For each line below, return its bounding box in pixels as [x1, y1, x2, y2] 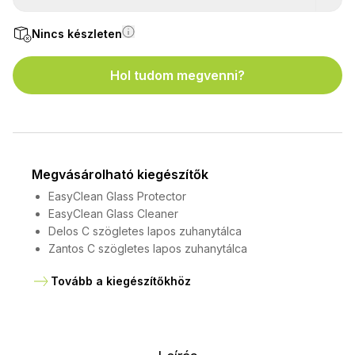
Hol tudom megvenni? [110, 67, 245, 84]
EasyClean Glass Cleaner [48, 207, 178, 221]
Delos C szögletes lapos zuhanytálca [48, 224, 242, 239]
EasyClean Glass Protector [48, 189, 186, 204]
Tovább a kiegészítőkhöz [51, 274, 191, 288]
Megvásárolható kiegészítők [32, 166, 208, 183]
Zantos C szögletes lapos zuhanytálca [48, 242, 247, 256]
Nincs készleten [32, 27, 122, 41]
